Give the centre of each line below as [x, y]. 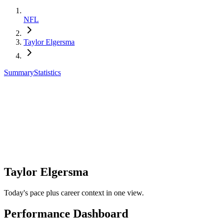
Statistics [47, 73]
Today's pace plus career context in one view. [74, 192]
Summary [19, 73]
